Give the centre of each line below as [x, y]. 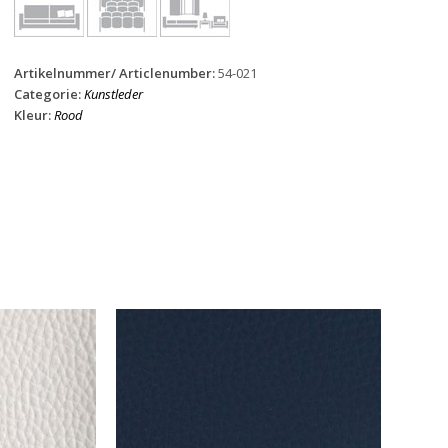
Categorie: [48, 94]
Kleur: [33, 115]
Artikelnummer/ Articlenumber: [115, 73]
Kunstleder [113, 94]
